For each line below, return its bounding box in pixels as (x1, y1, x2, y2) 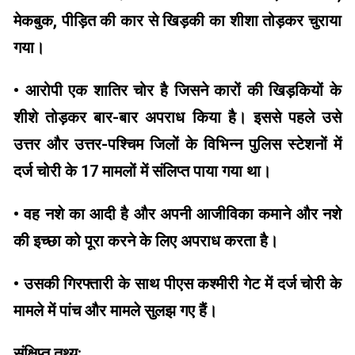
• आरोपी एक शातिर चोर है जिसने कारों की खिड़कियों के (13, 81, 342, 101)
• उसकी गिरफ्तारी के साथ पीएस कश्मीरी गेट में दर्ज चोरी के (13, 274, 342, 294)
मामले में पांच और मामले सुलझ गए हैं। (13, 301, 217, 321)
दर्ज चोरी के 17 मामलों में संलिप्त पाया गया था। (13, 162, 271, 181)
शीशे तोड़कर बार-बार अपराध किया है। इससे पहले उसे (13, 108, 342, 128)
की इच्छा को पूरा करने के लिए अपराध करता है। (13, 231, 278, 251)
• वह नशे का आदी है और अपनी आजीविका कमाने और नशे (13, 204, 342, 224)
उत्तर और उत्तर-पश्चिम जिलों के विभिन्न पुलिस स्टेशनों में (13, 135, 342, 155)
